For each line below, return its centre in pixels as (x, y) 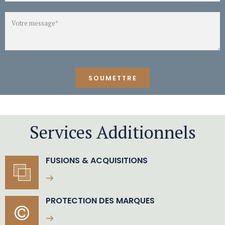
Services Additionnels (113, 132)
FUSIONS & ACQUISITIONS (97, 160)
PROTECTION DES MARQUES (100, 201)
